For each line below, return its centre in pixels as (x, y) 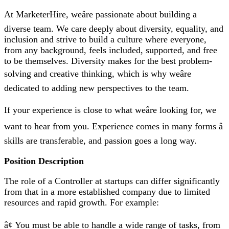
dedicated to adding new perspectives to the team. (97, 88)
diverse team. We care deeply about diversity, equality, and (114, 28)
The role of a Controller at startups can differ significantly (112, 181)
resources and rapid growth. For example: (82, 203)
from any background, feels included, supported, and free (111, 50)
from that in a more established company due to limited (107, 192)
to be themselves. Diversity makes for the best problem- (108, 61)
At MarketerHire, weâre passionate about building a (100, 14)
